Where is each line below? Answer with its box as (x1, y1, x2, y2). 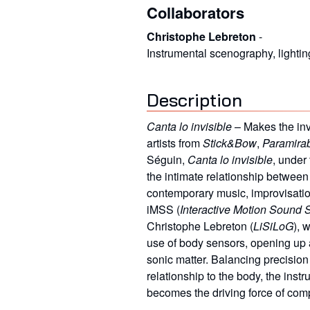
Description (147, 88, 242, 111)
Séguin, (147, 151, 188, 167)
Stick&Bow (203, 134, 257, 151)
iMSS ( (147, 201, 180, 217)
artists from (147, 134, 203, 151)
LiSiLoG (253, 217, 293, 234)
